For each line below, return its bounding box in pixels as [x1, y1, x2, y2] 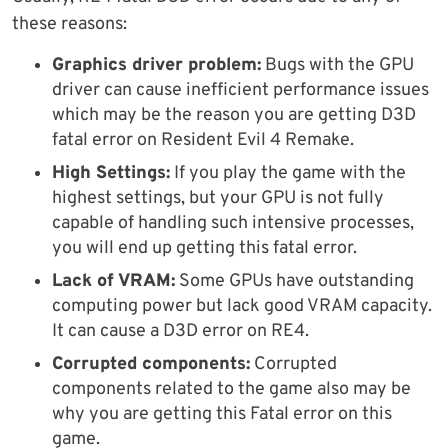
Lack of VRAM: [52, 270, 175, 294]
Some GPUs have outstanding [175, 270, 414, 294]
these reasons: [12, 13, 127, 37]
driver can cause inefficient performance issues [52, 79, 429, 103]
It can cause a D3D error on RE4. [52, 320, 309, 344]
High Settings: [52, 162, 170, 186]
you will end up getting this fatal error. [52, 237, 357, 261]
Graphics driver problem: [52, 54, 261, 78]
